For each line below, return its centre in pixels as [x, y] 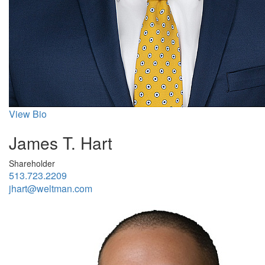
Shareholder [32, 163]
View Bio [28, 114]
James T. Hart [61, 142]
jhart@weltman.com [51, 188]
